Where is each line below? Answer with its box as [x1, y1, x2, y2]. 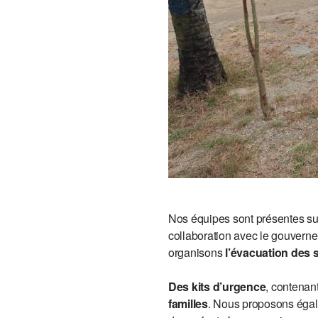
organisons [168, 244, 226, 261]
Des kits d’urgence [168, 278, 266, 295]
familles [168, 295, 208, 312]
